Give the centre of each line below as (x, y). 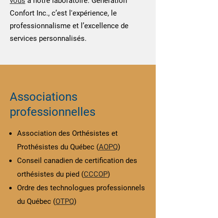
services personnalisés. (48, 38)
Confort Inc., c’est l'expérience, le (63, 13)
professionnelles (54, 112)
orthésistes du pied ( (50, 174)
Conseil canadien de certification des (77, 161)
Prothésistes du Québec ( (58, 147)
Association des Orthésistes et (67, 133)
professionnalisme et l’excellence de (69, 26)
